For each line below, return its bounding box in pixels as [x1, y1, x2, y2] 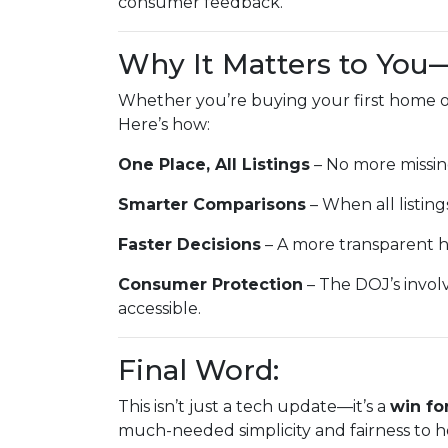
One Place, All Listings [118, 155, 310, 174]
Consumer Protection [118, 275, 303, 294]
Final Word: [118, 353, 279, 387]
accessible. [118, 299, 201, 318]
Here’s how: [118, 115, 210, 134]
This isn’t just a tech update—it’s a [118, 397, 390, 416]
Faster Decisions [118, 235, 261, 254]
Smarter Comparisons [118, 195, 306, 214]
